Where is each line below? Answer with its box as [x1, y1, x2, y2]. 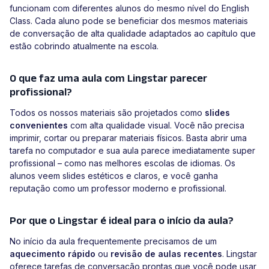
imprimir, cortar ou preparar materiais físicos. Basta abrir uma [10, 133, 247, 144]
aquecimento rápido [10, 249, 95, 259]
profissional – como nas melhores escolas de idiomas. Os [10, 158, 235, 169]
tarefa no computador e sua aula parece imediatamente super [10, 145, 255, 156]
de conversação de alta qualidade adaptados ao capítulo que [10, 28, 256, 39]
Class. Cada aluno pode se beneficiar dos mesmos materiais [10, 16, 248, 26]
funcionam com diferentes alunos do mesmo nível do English [10, 3, 249, 14]
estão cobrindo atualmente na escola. [10, 41, 159, 52]
